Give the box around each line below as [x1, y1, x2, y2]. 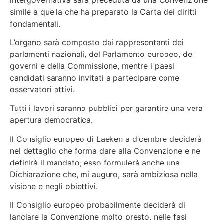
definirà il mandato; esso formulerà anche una [10, 157, 180, 167]
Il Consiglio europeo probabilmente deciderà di [10, 200, 185, 210]
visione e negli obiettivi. [10, 181, 98, 191]
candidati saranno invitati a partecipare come [10, 73, 179, 82]
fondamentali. [10, 18, 60, 28]
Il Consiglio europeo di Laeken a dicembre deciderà [10, 134, 202, 144]
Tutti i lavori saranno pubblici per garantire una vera [10, 103, 203, 113]
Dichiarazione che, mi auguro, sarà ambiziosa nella [10, 169, 198, 179]
